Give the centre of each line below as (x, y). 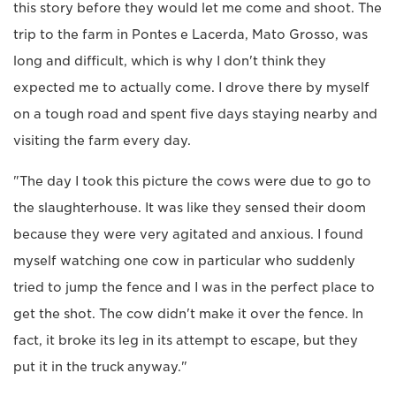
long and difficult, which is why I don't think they (170, 61)
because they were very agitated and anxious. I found (188, 235)
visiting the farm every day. (102, 141)
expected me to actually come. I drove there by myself (191, 88)
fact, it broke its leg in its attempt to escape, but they (186, 341)
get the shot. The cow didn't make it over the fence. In (188, 314)
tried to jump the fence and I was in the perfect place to (194, 288)
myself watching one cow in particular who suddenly (184, 261)
